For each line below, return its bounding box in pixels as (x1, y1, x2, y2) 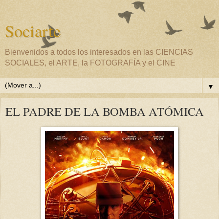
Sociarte (5, 20, 61, 42)
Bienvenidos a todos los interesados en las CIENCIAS (5, 48, 193, 56)
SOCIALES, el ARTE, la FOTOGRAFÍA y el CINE (5, 59, 175, 67)
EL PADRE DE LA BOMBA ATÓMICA (5, 103, 204, 119)
